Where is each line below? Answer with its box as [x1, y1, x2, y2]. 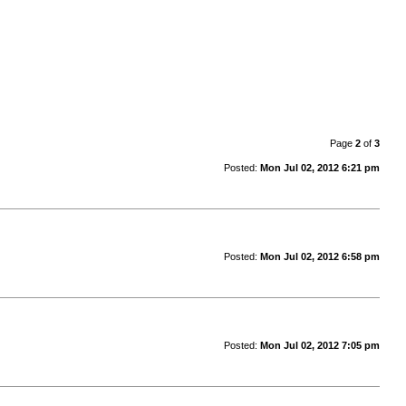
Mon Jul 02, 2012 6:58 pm [259, 250, 380, 262]
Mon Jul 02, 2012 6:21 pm [259, 161, 380, 173]
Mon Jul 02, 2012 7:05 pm [259, 339, 380, 351]
